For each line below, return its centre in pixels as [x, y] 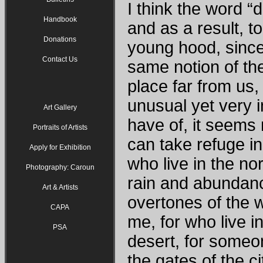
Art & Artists [60, 187]
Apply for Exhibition [60, 147]
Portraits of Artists [60, 127]
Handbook [60, 19]
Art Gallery [60, 107]
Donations [60, 39]
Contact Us [60, 59]
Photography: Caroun [60, 167]
